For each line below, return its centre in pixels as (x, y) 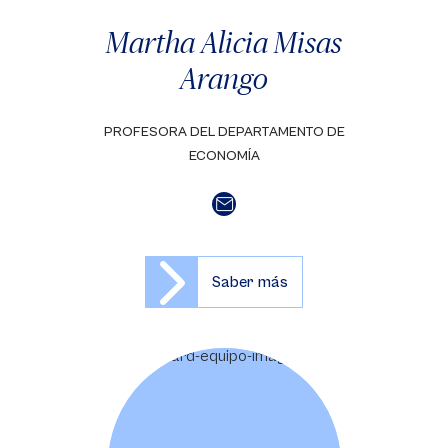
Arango (224, 78)
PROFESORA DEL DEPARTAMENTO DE (224, 132)
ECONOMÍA (224, 156)
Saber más (250, 282)
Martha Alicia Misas (224, 42)
